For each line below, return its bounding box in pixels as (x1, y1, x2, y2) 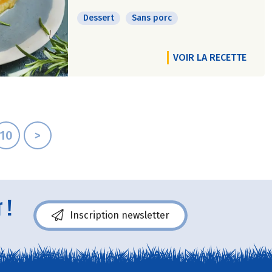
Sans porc (132, 13, 172, 23)
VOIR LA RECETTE (173, 52, 246, 63)
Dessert (83, 13, 114, 23)
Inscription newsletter (70, 209, 169, 221)
